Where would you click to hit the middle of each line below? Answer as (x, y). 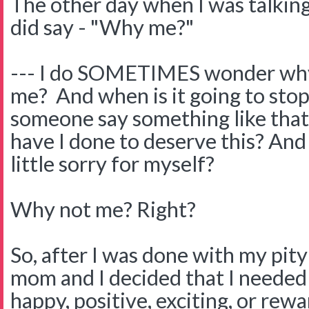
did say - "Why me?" (102, 27)
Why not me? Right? (105, 209)
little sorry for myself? (112, 163)
